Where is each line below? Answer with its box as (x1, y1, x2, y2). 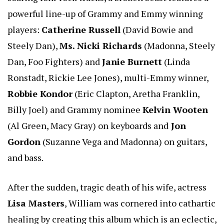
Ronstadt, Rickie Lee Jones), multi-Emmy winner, (7, 71, 208, 83)
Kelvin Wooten (142, 103, 208, 115)
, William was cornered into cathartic (64, 196, 215, 209)
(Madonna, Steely (142, 39, 215, 51)
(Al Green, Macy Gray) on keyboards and (7, 119, 168, 131)
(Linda (162, 55, 190, 67)
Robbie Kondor (7, 87, 72, 99)
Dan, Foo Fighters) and (7, 55, 102, 67)
